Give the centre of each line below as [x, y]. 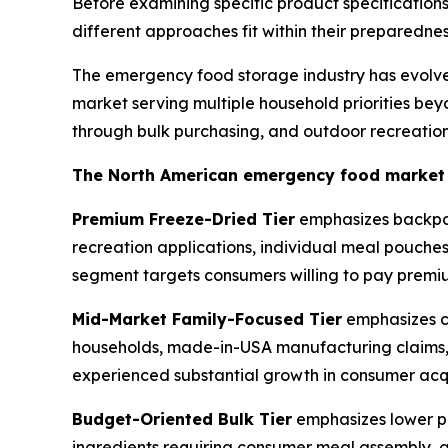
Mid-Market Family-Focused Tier [207, 318]
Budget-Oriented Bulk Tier [182, 418]
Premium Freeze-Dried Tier [183, 218]
